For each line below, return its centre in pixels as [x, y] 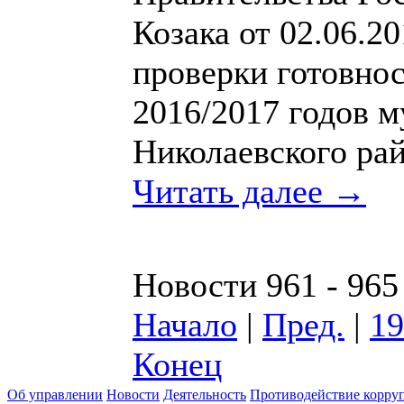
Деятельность [205, 395]
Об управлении [55, 395]
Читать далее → [249, 191]
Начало [185, 324]
